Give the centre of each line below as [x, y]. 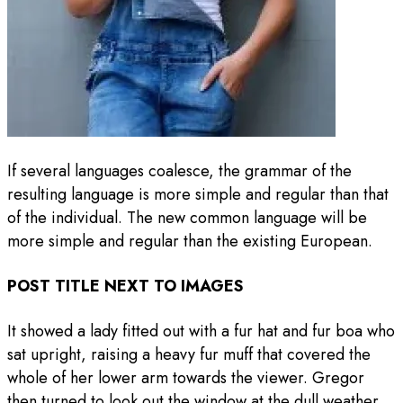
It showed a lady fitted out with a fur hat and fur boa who [201, 331]
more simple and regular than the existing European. [190, 242]
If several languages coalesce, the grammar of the [179, 171]
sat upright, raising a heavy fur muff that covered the [189, 355]
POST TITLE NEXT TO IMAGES [125, 287]
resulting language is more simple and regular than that [198, 195]
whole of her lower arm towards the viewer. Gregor [186, 378]
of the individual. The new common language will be [187, 218]
